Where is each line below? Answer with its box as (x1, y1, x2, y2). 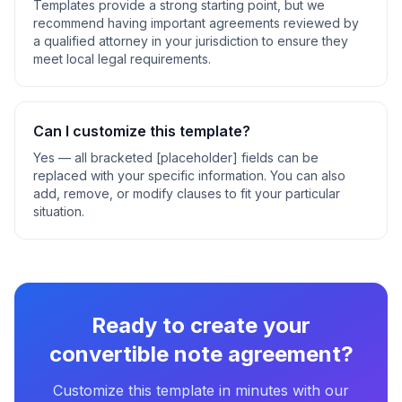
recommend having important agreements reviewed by (33, 15, 359, 31)
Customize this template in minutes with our (53, 381, 349, 399)
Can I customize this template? (33, 122, 250, 140)
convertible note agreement (48, 341, 341, 367)
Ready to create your (92, 312, 310, 338)
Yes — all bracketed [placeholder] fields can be (33, 150, 319, 165)
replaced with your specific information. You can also (33, 168, 345, 183)
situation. (33, 204, 84, 219)
